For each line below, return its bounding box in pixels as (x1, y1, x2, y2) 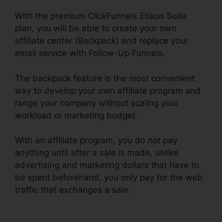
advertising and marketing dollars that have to (15, 160, 199, 170)
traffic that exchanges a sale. (15, 185, 133, 195)
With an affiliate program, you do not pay (15, 135, 177, 146)
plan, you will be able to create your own (15, 23, 176, 34)
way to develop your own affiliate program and (15, 85, 201, 96)
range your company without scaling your (15, 98, 178, 108)
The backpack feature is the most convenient (15, 73, 195, 83)
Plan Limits (15, 197, 58, 208)
